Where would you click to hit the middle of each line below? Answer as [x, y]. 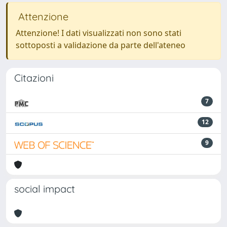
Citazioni [34, 78]
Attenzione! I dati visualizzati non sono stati [99, 33]
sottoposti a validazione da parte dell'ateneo [101, 45]
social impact [45, 188]
